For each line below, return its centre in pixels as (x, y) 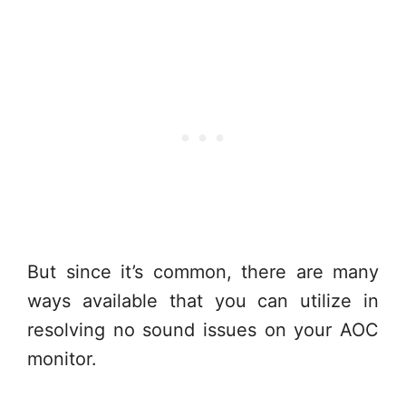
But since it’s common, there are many (203, 272)
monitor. (62, 359)
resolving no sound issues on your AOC (203, 330)
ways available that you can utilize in (203, 301)
